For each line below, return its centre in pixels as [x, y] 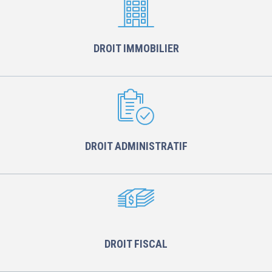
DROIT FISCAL [136, 244]
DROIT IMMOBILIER [136, 49]
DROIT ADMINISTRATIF [136, 146]
